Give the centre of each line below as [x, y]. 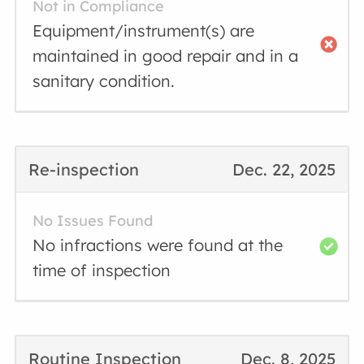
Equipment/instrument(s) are [144, 30]
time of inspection [102, 270]
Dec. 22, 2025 [284, 169]
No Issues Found [93, 221]
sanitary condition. [104, 81]
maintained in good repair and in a [166, 56]
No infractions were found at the [158, 245]
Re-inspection [84, 169]
